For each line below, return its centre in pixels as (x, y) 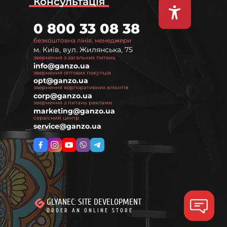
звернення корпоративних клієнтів (81, 88)
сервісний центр (56, 118)
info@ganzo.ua (61, 66)
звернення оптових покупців (72, 72)
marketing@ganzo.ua (74, 111)
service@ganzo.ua (67, 126)
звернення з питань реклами (72, 103)
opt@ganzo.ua (61, 81)
